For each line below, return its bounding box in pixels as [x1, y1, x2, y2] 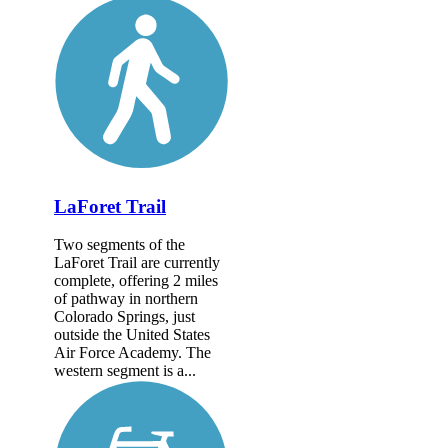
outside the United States [54, 326, 210, 344]
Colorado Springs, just [54, 308, 195, 326]
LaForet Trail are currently [54, 254, 220, 272]
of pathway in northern [54, 290, 198, 308]
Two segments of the [54, 236, 185, 254]
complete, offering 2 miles [54, 272, 218, 290]
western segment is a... [54, 362, 196, 380]
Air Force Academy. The [54, 344, 211, 362]
